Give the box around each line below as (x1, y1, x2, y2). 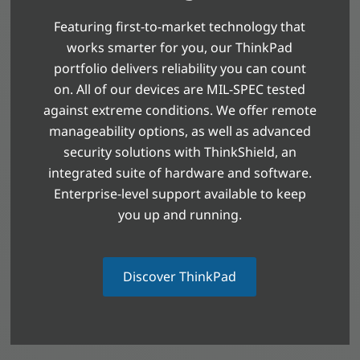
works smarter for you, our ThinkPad (67, 38, 293, 56)
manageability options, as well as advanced (48, 121, 311, 140)
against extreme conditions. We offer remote (43, 100, 317, 119)
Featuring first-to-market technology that (54, 17, 306, 35)
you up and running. (117, 205, 242, 223)
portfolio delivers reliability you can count (53, 59, 306, 77)
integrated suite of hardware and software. (47, 163, 312, 182)
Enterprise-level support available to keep (53, 184, 306, 202)
